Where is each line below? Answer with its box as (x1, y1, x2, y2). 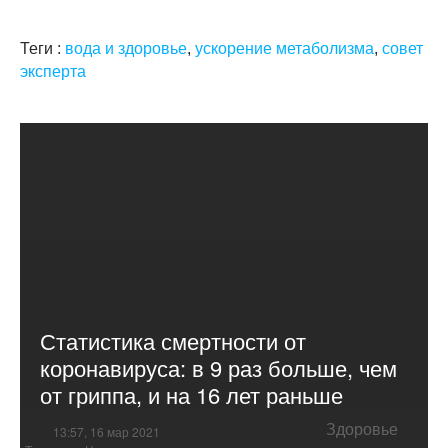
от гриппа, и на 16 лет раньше (40, 379, 343, 411)
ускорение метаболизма (195, 39, 374, 57)
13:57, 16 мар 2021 (53, 423, 160, 441)
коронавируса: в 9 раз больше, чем (40, 352, 397, 384)
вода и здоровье (65, 39, 187, 57)
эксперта (20, 62, 86, 80)
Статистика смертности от (40, 325, 306, 357)
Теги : (20, 39, 65, 57)
